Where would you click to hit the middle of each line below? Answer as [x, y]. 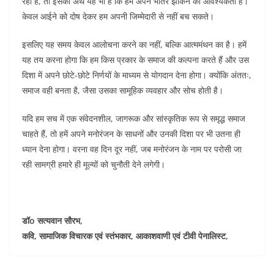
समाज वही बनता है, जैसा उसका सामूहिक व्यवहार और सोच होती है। [123, 91]
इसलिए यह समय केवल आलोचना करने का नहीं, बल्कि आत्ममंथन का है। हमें [134, 45]
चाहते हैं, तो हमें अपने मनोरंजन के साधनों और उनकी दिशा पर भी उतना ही [131, 134]
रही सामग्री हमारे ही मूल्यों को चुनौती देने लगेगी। [94, 165]
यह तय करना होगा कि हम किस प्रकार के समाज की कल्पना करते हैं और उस [135, 60]
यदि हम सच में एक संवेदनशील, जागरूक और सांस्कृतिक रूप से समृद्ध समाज [134, 119]
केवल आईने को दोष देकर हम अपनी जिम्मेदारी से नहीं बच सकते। [118, 17]
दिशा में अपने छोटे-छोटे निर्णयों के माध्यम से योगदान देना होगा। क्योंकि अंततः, [137, 75]
